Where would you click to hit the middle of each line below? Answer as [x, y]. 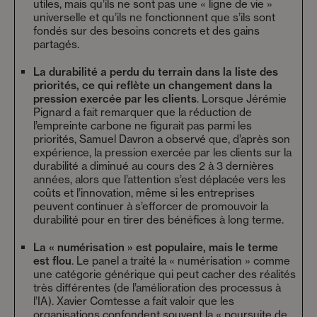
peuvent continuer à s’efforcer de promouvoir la [151, 207]
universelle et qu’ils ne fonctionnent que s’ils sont [154, 18]
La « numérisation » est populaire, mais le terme [156, 248]
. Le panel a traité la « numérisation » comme [181, 261]
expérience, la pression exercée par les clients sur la [162, 153]
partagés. [56, 45]
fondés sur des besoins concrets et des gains [146, 31]
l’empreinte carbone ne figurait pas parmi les [143, 126]
